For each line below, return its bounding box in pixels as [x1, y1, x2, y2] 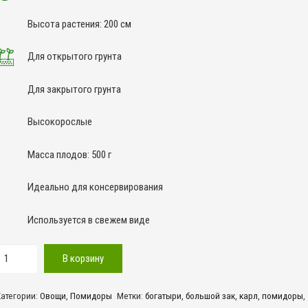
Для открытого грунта [27, 50, 122, 63]
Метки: [117, 289, 146, 301]
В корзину [63, 252, 104, 265]
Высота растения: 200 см [27, 17, 131, 30]
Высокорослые [27, 115, 92, 128]
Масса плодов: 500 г [27, 148, 111, 161]
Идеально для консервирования [27, 181, 163, 193]
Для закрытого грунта [27, 82, 121, 96]
